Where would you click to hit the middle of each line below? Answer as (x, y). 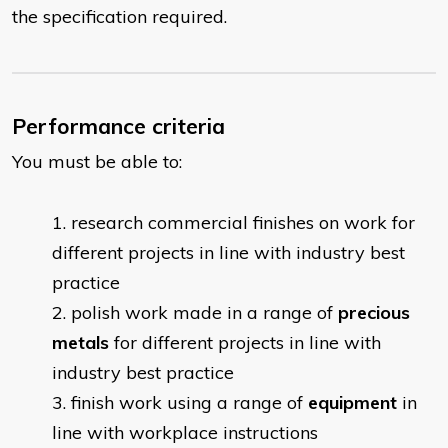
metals (80, 343)
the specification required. (119, 17)
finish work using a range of (189, 403)
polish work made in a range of (204, 313)
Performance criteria (118, 126)
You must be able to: (97, 162)
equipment (352, 403)
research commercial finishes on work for (243, 223)
